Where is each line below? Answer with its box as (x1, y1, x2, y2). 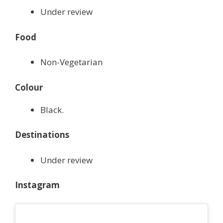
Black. (40, 104, 64, 115)
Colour (15, 81, 43, 93)
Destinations (15, 129, 69, 141)
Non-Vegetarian (40, 56, 103, 68)
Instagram (15, 179, 60, 191)
